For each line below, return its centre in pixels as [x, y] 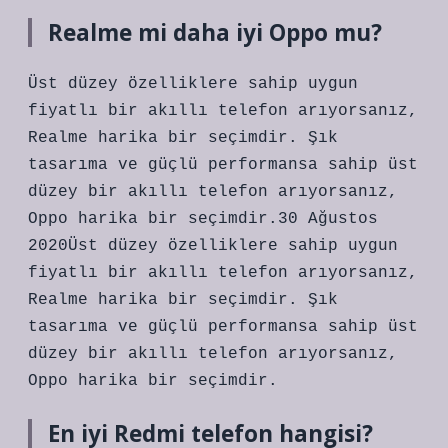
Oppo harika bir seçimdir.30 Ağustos [203, 219]
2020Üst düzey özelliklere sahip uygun [213, 246]
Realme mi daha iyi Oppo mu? [215, 32]
